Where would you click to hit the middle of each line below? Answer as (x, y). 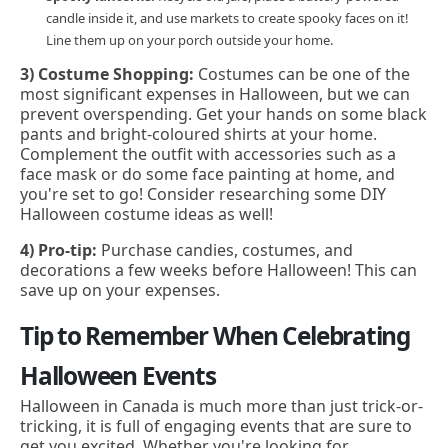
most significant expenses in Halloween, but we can (215, 93)
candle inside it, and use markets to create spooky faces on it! (227, 17)
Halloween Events (118, 375)
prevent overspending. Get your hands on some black (223, 113)
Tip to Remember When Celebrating (215, 335)
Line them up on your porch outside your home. (189, 39)
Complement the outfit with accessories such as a (208, 153)
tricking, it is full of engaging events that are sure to (216, 426)
